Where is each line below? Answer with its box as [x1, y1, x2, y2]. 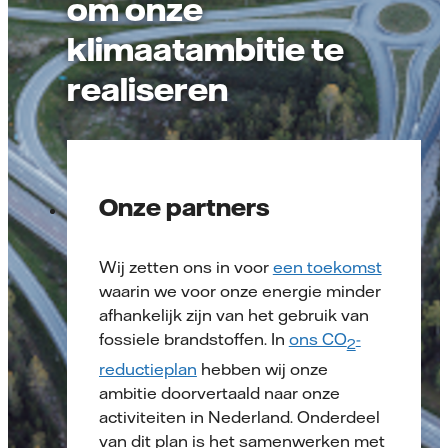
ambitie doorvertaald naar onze [99, 382, 340, 403]
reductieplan [99, 358, 197, 379]
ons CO [288, 329, 347, 350]
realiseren [67, 68, 228, 107]
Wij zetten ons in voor [99, 257, 273, 278]
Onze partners [99, 192, 270, 222]
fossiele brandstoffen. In [99, 329, 289, 350]
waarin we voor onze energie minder [99, 281, 381, 302]
